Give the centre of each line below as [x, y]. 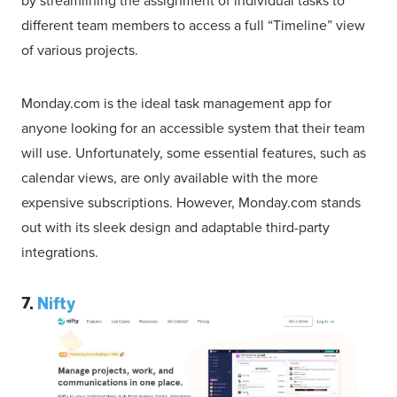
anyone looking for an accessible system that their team [193, 128]
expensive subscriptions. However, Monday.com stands [191, 203]
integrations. [60, 253]
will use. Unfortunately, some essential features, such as [194, 153]
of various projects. [80, 51]
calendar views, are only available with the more [170, 178]
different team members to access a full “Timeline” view [193, 26]
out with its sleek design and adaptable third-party [175, 228]
